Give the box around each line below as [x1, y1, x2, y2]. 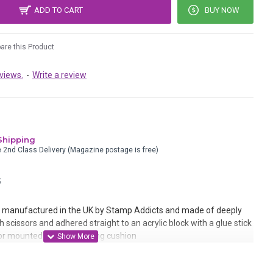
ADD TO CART [34, 5, 83, 15]
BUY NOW [204, 5, 239, 15]
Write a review [32, 70, 87, 80]
